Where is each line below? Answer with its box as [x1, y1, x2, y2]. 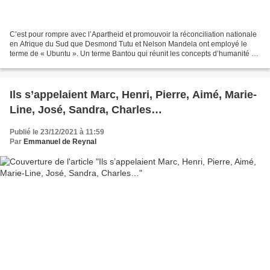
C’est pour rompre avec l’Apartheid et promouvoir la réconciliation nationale [10, 30, 257, 39]
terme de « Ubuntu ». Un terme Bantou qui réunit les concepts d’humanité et [10, 49, 257, 58]
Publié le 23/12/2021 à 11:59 [10, 128, 104, 137]
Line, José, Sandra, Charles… [10, 104, 162, 116]
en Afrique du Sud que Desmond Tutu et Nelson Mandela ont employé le [10, 40, 247, 49]
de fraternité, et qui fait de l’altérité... [10, 59, 125, 68]
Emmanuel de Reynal [24, 137, 96, 146]
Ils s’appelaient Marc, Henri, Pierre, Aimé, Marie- [10, 89, 257, 101]
